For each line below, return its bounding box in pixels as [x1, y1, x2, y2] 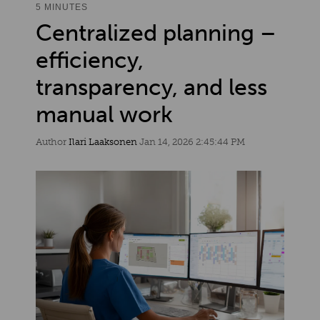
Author [36, 136, 69, 147]
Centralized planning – [36, 19, 276, 46]
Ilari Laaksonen [69, 136, 137, 147]
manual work [36, 100, 173, 128]
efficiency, [36, 46, 144, 74]
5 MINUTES [36, 1, 88, 12]
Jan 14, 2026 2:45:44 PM [137, 136, 245, 147]
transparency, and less [36, 73, 267, 101]
